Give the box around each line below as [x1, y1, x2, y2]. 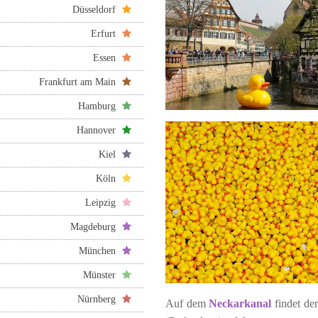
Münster [83, 270, 122, 281]
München [79, 246, 122, 257]
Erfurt [91, 28, 122, 40]
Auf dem [165, 297, 209, 310]
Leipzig [85, 197, 122, 209]
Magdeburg [70, 221, 122, 233]
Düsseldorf [72, 4, 122, 16]
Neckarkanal [209, 297, 275, 310]
